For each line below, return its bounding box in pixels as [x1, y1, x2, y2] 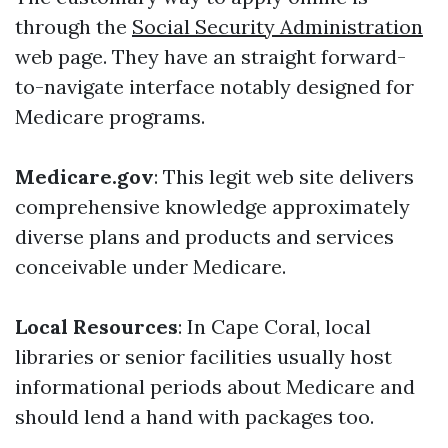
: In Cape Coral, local [178, 314, 371, 339]
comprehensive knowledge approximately [15, 194, 410, 219]
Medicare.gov [15, 164, 154, 189]
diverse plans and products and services [15, 224, 394, 249]
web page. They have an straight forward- [15, 44, 406, 69]
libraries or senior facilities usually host [15, 344, 392, 369]
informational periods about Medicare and [15, 374, 415, 399]
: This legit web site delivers [154, 164, 414, 189]
